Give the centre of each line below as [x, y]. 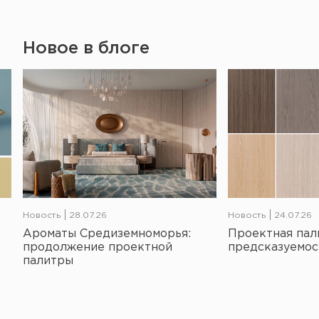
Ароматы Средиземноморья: [107, 234]
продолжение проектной [98, 248]
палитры [48, 261]
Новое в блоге [86, 48]
